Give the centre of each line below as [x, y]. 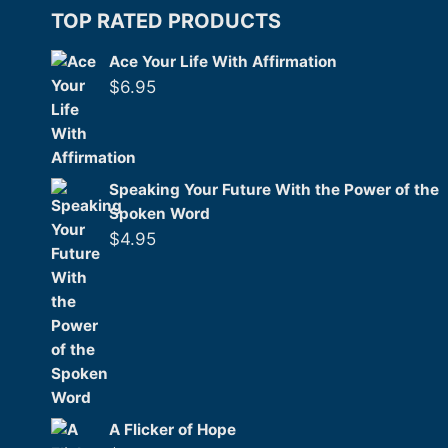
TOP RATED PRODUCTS [166, 21]
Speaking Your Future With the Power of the [274, 189]
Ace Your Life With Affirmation [223, 61]
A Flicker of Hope [172, 429]
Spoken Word [159, 213]
